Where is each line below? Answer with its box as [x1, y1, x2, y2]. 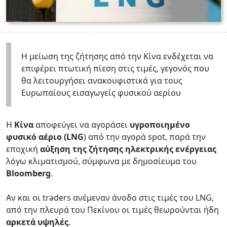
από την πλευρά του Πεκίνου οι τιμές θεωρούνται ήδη [6, 204, 219, 215]
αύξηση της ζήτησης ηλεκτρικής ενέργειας [40, 143, 216, 155]
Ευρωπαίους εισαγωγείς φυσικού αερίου [21, 87, 181, 98]
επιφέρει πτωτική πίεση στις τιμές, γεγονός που [21, 62, 209, 74]
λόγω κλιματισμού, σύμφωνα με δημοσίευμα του [6, 155, 197, 167]
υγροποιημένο [130, 119, 190, 130]
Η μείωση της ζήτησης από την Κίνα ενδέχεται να [21, 50, 213, 62]
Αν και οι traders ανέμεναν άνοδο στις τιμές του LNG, [6, 192, 214, 203]
